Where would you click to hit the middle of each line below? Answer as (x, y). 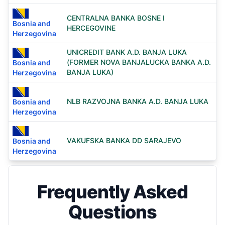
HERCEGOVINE (91, 28)
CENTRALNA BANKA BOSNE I (116, 18)
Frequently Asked (113, 192)
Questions (113, 212)
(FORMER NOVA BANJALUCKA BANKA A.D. (139, 62)
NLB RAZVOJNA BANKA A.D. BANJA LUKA (138, 101)
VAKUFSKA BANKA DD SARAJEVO (124, 140)
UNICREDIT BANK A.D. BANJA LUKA (127, 52)
